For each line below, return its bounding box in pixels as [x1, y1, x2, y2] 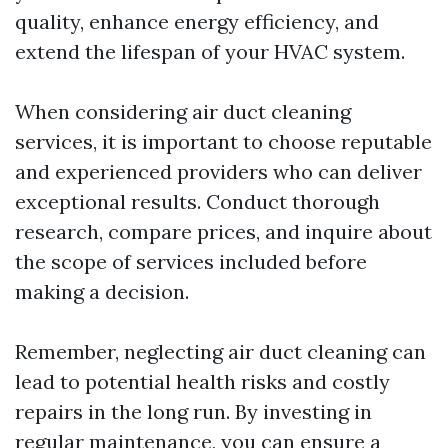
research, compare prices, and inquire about [15, 219, 432, 245]
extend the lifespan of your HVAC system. [15, 39, 405, 65]
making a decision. [15, 279, 189, 305]
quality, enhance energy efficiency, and [15, 9, 379, 35]
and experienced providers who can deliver [15, 159, 422, 185]
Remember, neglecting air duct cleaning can [15, 339, 426, 365]
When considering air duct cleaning [15, 99, 351, 125]
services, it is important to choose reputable [15, 129, 432, 155]
